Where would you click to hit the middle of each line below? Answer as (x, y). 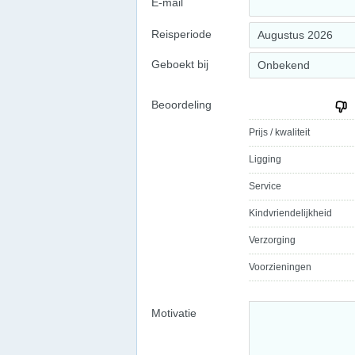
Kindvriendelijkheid (290, 213)
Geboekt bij (180, 64)
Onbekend (284, 65)
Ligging (265, 159)
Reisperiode (181, 34)
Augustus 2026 (295, 35)
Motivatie (174, 313)
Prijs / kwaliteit (279, 132)
